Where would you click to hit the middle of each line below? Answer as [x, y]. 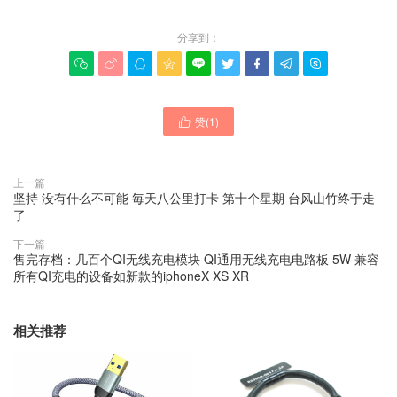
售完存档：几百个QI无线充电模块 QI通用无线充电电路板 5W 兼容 [196, 258]
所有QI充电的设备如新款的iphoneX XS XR [131, 275]
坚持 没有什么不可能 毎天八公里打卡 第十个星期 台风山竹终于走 [194, 197]
